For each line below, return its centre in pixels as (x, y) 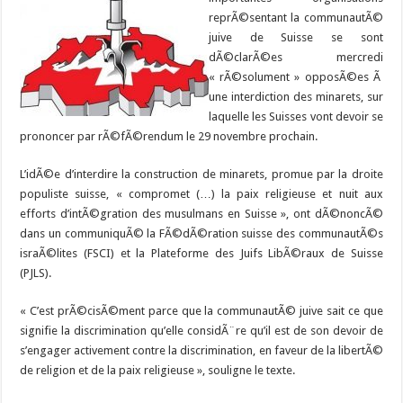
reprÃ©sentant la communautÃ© (296, 18)
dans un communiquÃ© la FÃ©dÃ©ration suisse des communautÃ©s (201, 234)
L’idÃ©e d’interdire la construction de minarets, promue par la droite (201, 175)
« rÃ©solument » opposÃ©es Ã (296, 77)
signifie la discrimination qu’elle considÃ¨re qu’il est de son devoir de (201, 331)
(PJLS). (36, 273)
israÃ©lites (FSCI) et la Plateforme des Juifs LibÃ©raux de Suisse (201, 254)
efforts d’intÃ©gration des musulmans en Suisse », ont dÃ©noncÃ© (201, 214)
